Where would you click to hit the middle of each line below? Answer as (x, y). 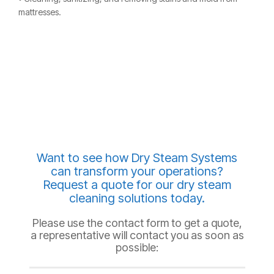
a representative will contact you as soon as (137, 235)
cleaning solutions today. (137, 198)
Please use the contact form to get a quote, (137, 223)
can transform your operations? (137, 171)
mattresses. (40, 12)
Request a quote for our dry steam (137, 184)
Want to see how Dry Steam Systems (137, 157)
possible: (137, 247)
